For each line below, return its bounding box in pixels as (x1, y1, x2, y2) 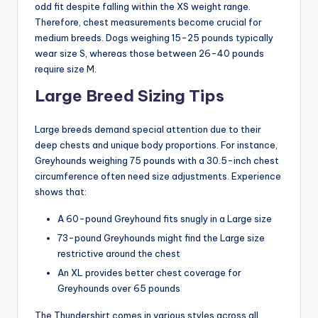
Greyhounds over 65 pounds (57, 282, 180, 294)
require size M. (35, 62, 97, 75)
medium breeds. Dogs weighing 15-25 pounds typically (35, 31, 273, 43)
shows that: (35, 185, 87, 197)
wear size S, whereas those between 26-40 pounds (35, 47, 264, 59)
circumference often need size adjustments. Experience (35, 170, 281, 182)
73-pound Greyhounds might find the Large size (57, 231, 265, 243)
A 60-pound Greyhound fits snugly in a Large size (57, 212, 272, 224)
